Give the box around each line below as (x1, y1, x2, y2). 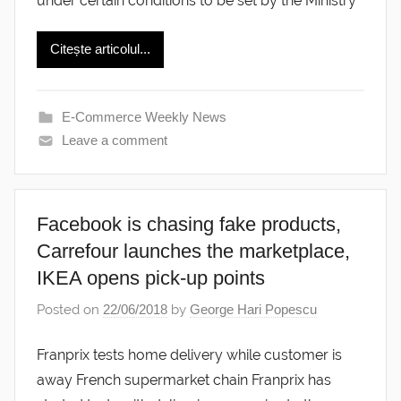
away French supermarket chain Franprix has (37, 371, 331, 388)
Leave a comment (61, 132, 167, 148)
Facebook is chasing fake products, (37, 212, 341, 235)
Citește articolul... (50, 41, 150, 57)
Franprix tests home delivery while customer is (37, 346, 342, 363)
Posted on (37, 302, 103, 319)
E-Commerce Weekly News (61, 108, 226, 124)
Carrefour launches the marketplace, (37, 239, 350, 262)
